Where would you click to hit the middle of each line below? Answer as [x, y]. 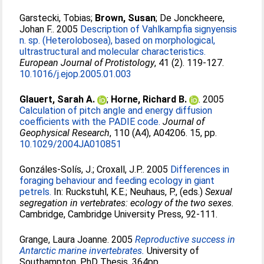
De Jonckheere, [192, 18]
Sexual [219, 192]
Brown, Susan [126, 18]
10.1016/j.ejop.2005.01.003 [76, 74]
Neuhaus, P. [153, 192]
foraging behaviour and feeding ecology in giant [117, 181]
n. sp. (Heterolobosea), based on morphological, [118, 40]
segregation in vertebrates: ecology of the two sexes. [127, 203]
